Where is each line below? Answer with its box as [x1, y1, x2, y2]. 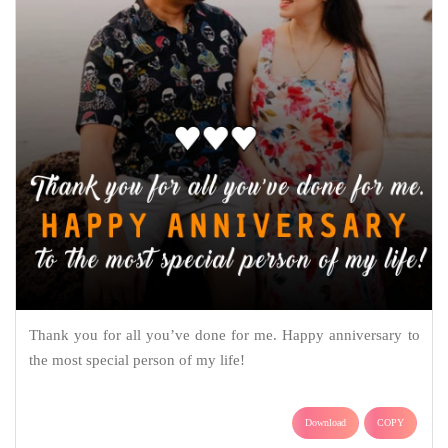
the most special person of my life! [28, 352, 245, 369]
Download [305, 417, 346, 429]
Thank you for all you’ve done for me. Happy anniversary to [28, 327, 420, 344]
